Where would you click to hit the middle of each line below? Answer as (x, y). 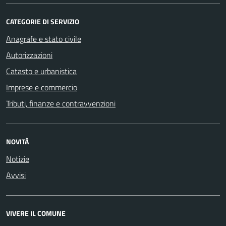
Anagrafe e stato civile (44, 39)
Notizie (18, 159)
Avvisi (16, 175)
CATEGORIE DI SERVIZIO (43, 21)
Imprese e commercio (42, 87)
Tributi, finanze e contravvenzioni (61, 103)
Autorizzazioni (29, 55)
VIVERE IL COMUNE (36, 213)
